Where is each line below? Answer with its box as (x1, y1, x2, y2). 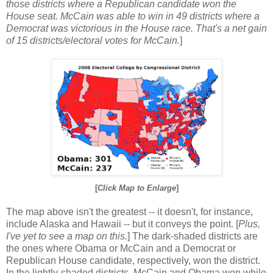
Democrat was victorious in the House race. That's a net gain (6, 23, 267, 34)
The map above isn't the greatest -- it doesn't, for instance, (6, 206, 253, 217)
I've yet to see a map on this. (6, 230, 127, 241)
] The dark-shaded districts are (127, 230, 258, 241)
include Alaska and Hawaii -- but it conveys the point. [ (6, 218, 238, 229)
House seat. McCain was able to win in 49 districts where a (6, 10, 260, 21)
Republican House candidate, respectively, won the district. (6, 255, 260, 266)
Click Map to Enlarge (97, 183, 176, 193)
